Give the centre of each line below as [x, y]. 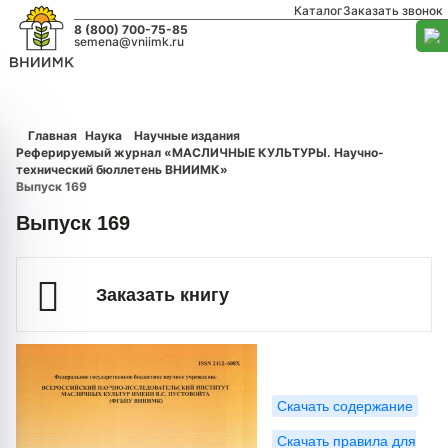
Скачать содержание [345, 406]
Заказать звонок [393, 10]
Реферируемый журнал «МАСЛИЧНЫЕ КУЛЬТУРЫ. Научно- [200, 152]
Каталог [318, 10]
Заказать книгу [162, 294]
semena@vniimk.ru [129, 41]
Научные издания [187, 135]
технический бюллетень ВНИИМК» [122, 169]
